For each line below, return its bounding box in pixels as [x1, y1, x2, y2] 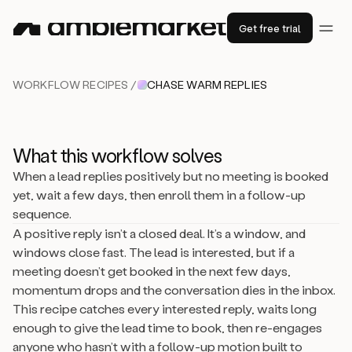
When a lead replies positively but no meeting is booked [13, 167, 328, 184]
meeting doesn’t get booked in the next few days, [13, 262, 291, 279]
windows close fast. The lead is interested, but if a [13, 244, 295, 260]
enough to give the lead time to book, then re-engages [13, 319, 322, 335]
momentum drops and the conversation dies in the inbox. [13, 281, 335, 298]
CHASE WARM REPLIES [146, 77, 268, 92]
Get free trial [239, 21, 301, 35]
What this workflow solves [13, 143, 222, 167]
